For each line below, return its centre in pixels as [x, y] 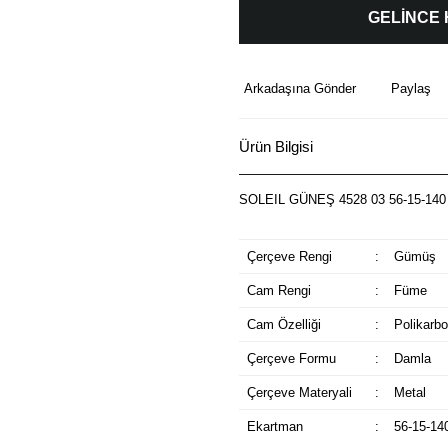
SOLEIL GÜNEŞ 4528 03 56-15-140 [342, 199]
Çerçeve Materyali [299, 392]
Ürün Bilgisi [276, 146]
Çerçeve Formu [291, 358]
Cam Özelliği [283, 324]
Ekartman [274, 426]
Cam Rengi [278, 290]
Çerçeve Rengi [289, 256]
